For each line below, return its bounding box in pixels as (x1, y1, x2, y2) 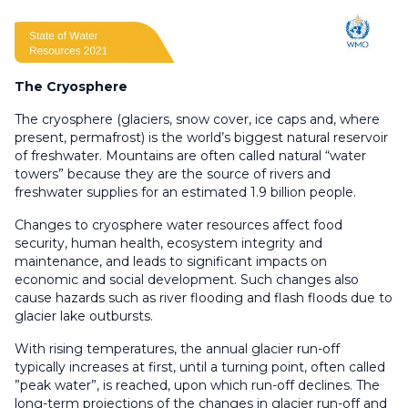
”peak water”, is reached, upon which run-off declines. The (15, 376, 380, 393)
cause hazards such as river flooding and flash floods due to (15, 289, 393, 306)
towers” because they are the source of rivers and (15, 165, 331, 182)
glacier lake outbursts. (15, 307, 153, 324)
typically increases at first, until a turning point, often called (15, 358, 385, 375)
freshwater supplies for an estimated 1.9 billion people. (15, 183, 356, 200)
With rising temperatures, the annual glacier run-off (15, 340, 340, 357)
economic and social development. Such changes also (15, 270, 359, 288)
